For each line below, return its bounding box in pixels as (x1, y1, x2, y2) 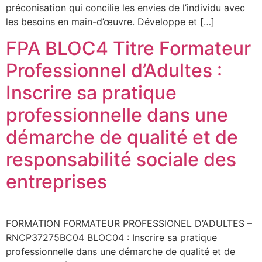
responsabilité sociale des (6, 147, 236, 171)
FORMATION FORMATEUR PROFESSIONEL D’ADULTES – (6, 217, 252, 229)
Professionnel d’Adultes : (6, 58, 222, 82)
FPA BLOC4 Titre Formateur (6, 36, 251, 60)
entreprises (6, 170, 107, 193)
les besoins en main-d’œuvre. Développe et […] (6, 16, 215, 28)
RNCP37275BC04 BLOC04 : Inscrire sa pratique (6, 231, 217, 243)
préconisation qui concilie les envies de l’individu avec (6, 2, 245, 14)
